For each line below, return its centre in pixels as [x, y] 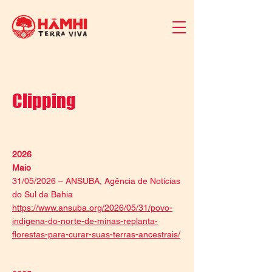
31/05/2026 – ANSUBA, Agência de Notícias [96, 181]
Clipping [44, 101]
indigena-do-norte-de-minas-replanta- [85, 221]
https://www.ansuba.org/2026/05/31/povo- [92, 208]
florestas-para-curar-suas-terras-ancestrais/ [96, 234]
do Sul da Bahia [42, 194]
